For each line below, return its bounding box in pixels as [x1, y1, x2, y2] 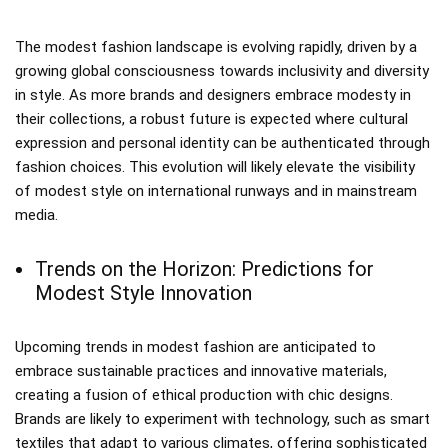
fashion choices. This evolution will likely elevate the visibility [15, 157, 415, 176]
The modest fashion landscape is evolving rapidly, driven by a [15, 37, 417, 56]
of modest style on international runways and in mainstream [15, 181, 417, 200]
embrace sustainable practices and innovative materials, [15, 361, 387, 380]
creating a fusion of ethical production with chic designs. [15, 385, 393, 404]
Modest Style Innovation [35, 280, 252, 305]
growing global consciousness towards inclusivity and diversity [15, 61, 429, 80]
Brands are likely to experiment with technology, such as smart [15, 409, 430, 428]
